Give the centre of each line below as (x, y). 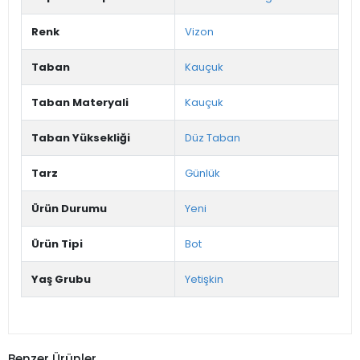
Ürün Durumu (69, 209)
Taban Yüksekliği (81, 138)
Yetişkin (204, 280)
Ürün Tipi (57, 244)
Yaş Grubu (61, 280)
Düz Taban (213, 138)
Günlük (202, 174)
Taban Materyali (80, 103)
